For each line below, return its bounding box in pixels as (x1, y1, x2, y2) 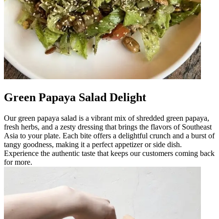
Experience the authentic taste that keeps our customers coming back (4, 149, 215, 157)
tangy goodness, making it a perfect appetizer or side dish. (4, 140, 182, 149)
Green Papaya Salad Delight (4, 90, 146, 104)
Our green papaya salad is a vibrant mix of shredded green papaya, (4, 113, 209, 122)
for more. (4, 157, 32, 166)
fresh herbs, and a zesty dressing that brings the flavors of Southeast (4, 122, 212, 131)
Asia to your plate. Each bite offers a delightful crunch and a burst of (4, 131, 215, 140)
